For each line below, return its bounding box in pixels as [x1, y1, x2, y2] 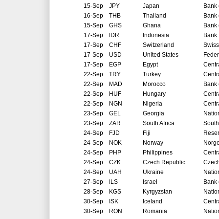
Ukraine [143, 169, 164, 176]
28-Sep [84, 188, 103, 196]
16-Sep [84, 12, 103, 20]
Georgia [143, 110, 164, 117]
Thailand [143, 12, 166, 20]
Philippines [143, 149, 173, 156]
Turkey [143, 71, 161, 78]
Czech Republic [143, 159, 185, 166]
